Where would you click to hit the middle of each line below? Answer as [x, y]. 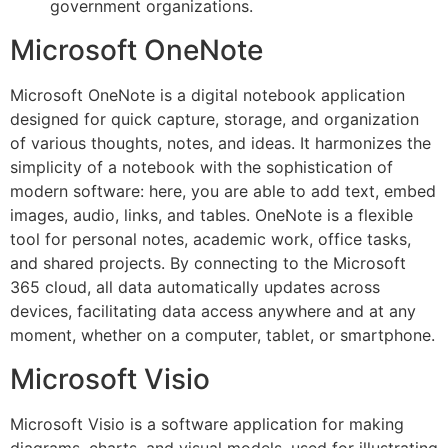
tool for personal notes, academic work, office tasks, [210, 239]
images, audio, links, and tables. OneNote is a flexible [211, 215]
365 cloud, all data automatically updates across [195, 287]
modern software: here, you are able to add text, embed [223, 191]
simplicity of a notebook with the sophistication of [201, 167]
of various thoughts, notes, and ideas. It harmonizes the [220, 143]
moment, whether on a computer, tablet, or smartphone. [222, 335]
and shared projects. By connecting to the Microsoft [208, 263]
